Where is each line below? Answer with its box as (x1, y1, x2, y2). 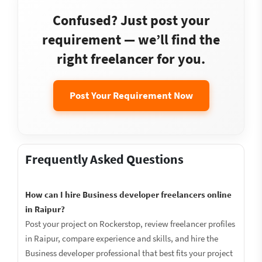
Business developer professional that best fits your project (25, 247, 233, 258)
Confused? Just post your (52, 11, 210, 29)
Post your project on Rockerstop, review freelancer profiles (25, 218, 235, 229)
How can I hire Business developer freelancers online (25, 189, 232, 200)
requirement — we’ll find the (42, 30, 220, 49)
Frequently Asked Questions (25, 151, 184, 167)
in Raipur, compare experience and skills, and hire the (25, 233, 218, 244)
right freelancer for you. (57, 50, 205, 68)
